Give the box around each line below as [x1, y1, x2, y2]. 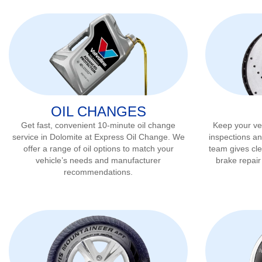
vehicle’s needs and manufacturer [36, 155, 161, 165]
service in [12, 132, 50, 142]
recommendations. [64, 167, 133, 177]
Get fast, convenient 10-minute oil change [21, 120, 175, 130]
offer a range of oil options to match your [23, 143, 174, 153]
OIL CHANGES [50, 103, 146, 119]
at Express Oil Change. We [82, 132, 185, 142]
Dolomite [49, 132, 82, 142]
